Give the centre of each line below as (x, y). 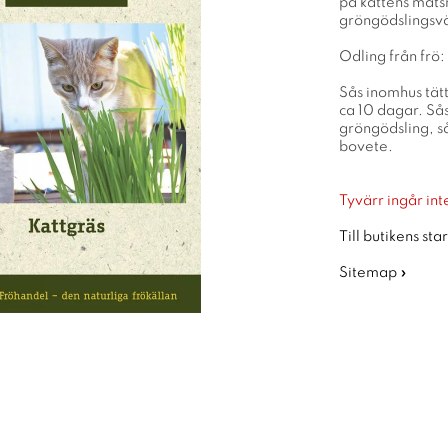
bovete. (366, 147)
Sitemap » (373, 273)
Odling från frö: (392, 57)
